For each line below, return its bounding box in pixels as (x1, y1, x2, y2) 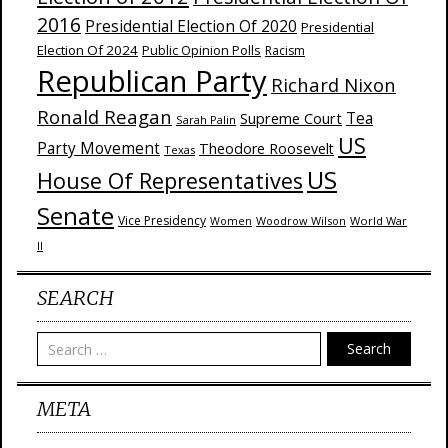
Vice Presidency (118, 212, 206, 229)
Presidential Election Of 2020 (85, 15, 297, 37)
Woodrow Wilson (256, 213, 346, 228)
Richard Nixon (271, 72, 396, 97)
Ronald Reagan (37, 104, 172, 129)
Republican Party (37, 61, 267, 101)
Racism (265, 42, 305, 59)
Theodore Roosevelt (199, 139, 334, 158)
